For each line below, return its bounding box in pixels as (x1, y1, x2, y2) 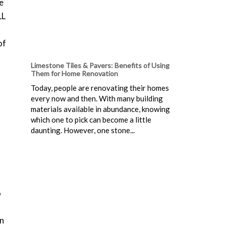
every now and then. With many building (31, 93, 163, 103)
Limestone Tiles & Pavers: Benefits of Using (31, 61, 169, 70)
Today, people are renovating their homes (31, 83, 169, 92)
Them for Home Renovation (31, 69, 118, 78)
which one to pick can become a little (31, 115, 151, 124)
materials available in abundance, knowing (31, 104, 170, 114)
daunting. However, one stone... (31, 125, 135, 135)
